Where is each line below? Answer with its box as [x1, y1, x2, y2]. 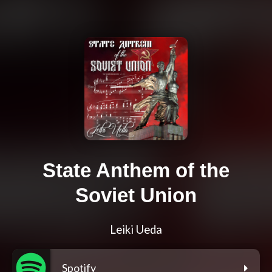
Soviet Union [75, 184, 197, 207]
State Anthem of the [42, 159, 229, 182]
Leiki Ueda [110, 223, 162, 237]
